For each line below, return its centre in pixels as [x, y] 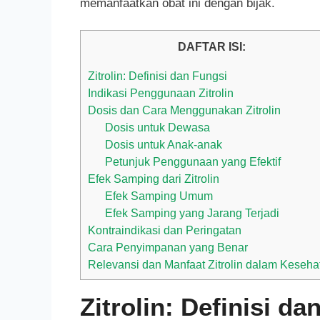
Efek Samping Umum [159, 195]
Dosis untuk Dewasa [158, 127]
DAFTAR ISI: [211, 47]
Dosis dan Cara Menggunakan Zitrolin [184, 110]
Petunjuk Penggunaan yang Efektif [193, 161]
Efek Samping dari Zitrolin [154, 178]
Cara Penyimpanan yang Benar [168, 247]
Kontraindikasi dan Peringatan [165, 230]
